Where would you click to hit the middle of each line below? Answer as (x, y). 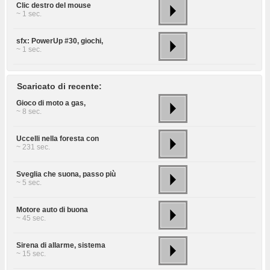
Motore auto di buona (52, 210)
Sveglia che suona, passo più (66, 174)
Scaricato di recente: (59, 86)
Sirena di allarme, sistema (61, 246)
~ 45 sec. (31, 218)
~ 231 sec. (33, 147)
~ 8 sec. (29, 112)
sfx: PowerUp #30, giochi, (60, 41)
